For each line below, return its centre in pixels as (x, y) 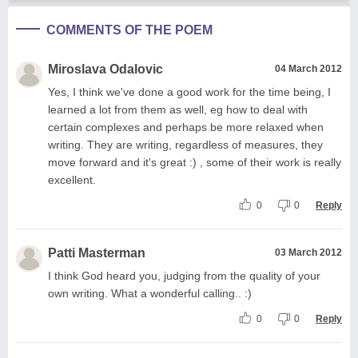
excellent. (72, 179)
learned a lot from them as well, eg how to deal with (178, 109)
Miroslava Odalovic (105, 69)
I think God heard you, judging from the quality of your (184, 275)
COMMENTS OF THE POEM (129, 30)
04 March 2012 (308, 68)
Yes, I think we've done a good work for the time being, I (189, 91)
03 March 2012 (308, 252)
